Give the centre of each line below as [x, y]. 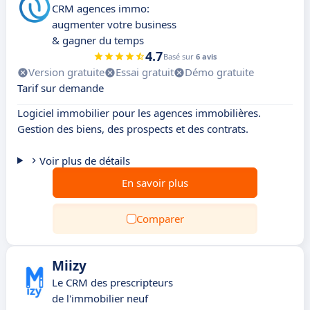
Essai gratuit [145, 72]
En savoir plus [155, 183]
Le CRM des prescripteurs [112, 282]
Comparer [160, 219]
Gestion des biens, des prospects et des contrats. [133, 129]
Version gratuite [66, 72]
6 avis [206, 56]
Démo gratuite [219, 72]
